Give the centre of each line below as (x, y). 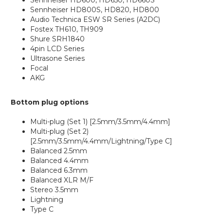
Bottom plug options (50, 102)
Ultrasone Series (57, 58)
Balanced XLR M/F (62, 180)
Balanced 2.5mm (59, 151)
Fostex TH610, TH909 (67, 29)
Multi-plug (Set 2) (59, 131)
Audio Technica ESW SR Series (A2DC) (95, 19)
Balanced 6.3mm (59, 170)
